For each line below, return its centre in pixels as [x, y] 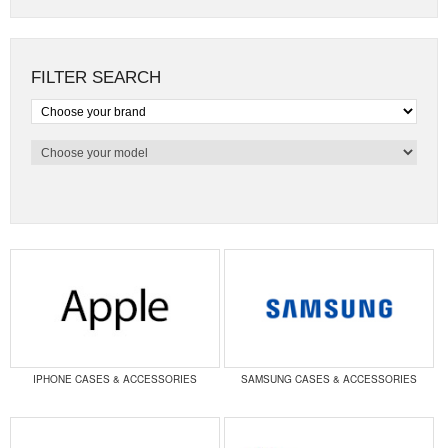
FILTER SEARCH [96, 77]
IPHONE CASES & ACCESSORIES [114, 379]
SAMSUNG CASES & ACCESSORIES [328, 379]
